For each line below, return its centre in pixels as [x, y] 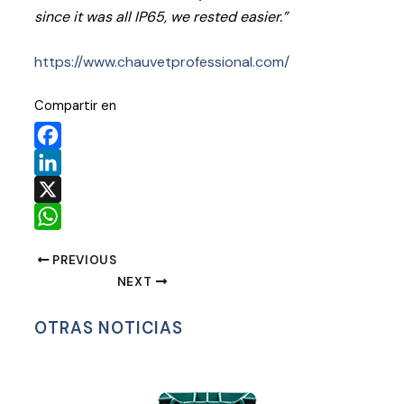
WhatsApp [67, 243]
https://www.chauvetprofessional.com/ [162, 62]
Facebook [65, 162]
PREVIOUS [83, 260]
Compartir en [76, 106]
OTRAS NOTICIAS [109, 329]
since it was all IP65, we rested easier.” [161, 17]
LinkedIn [59, 189]
